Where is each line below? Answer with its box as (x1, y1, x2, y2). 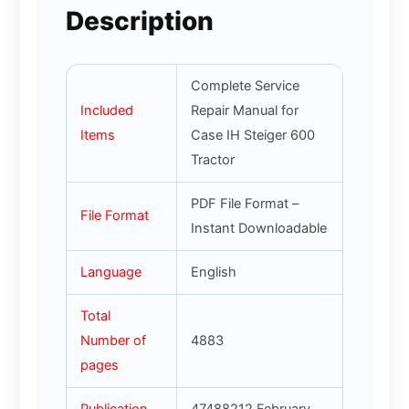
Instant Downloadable (190, 220, 327, 237)
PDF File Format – (190, 195, 302, 213)
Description (66, 5, 214, 37)
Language (79, 264, 142, 281)
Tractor (190, 152, 235, 169)
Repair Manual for (190, 102, 299, 120)
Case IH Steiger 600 (190, 127, 315, 144)
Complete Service (190, 78, 299, 95)
